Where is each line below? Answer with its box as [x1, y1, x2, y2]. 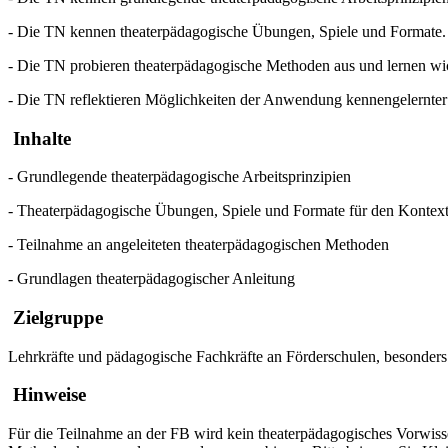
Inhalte [8, 127, 71, 149]
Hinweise [8, 384, 86, 406]
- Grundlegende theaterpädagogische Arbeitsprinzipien [8, 168, 351, 186]
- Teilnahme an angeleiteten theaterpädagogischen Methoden [8, 236, 389, 254]
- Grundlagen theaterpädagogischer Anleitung [8, 270, 295, 288]
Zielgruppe [8, 306, 103, 328]
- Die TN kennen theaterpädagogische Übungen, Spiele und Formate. [8, 22, 446, 40]
